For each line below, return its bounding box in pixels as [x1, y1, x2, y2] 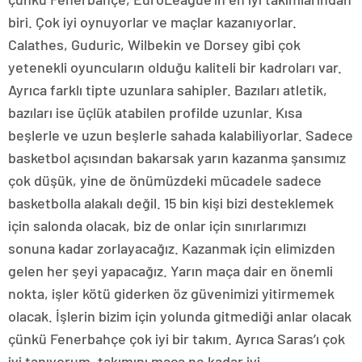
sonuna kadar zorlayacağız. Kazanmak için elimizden [8, 239, 335, 258]
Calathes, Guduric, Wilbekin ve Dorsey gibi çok [8, 36, 301, 54]
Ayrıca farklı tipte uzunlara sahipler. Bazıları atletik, [8, 81, 327, 99]
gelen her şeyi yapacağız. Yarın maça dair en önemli [8, 262, 333, 280]
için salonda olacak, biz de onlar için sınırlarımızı [8, 217, 306, 235]
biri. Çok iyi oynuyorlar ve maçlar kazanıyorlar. [8, 13, 297, 32]
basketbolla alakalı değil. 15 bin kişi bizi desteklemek [8, 194, 334, 213]
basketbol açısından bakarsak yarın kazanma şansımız [8, 149, 346, 167]
